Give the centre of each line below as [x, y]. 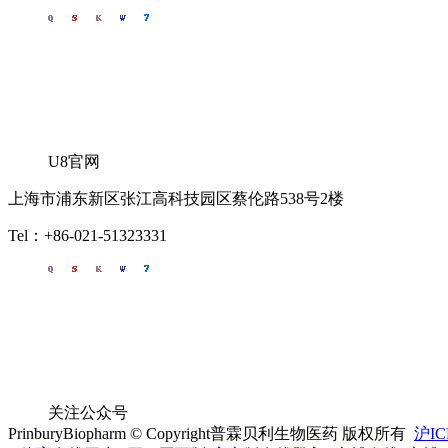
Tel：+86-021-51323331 [87, 235]
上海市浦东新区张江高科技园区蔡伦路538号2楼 [176, 198]
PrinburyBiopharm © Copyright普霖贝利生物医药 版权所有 [211, 433]
